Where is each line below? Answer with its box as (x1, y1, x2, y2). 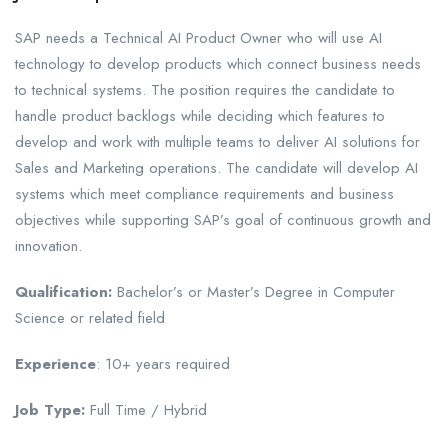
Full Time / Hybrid (85, 399, 207, 422)
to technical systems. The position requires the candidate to (15, 79, 395, 102)
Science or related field (15, 307, 165, 330)
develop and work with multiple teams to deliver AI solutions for (15, 131, 420, 154)
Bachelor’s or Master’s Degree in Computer (112, 281, 395, 304)
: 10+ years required (96, 353, 230, 376)
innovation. (15, 235, 82, 258)
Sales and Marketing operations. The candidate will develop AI (15, 157, 418, 180)
